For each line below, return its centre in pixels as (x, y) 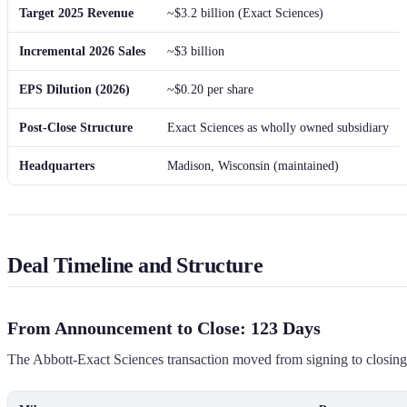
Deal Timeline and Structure (135, 265)
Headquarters (57, 165)
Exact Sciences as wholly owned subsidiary (278, 127)
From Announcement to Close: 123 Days (164, 328)
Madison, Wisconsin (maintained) (253, 165)
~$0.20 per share (210, 89)
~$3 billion (196, 51)
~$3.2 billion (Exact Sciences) (245, 13)
